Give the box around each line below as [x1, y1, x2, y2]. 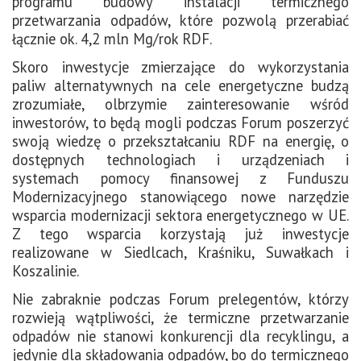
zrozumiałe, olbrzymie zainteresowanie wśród [12, 93, 349, 114]
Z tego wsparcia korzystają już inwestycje [12, 223, 349, 243]
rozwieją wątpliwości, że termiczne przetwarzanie [12, 307, 349, 327]
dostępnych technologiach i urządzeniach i [12, 149, 349, 169]
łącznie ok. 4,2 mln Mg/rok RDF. [12, 28, 212, 48]
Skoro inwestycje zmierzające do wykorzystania [12, 56, 349, 77]
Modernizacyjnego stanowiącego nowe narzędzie [12, 186, 349, 206]
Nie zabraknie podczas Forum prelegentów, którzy [12, 288, 349, 309]
